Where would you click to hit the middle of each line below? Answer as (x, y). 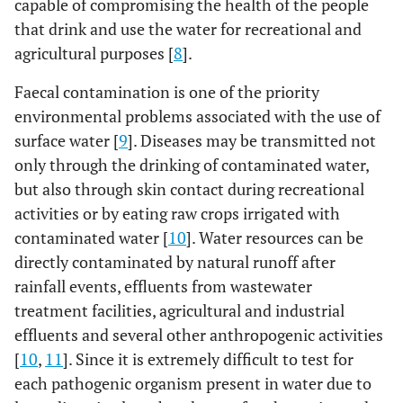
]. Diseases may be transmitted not (252, 140)
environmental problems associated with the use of (197, 116)
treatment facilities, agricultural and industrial (179, 310)
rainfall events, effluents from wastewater (163, 286)
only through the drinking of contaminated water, (192, 165)
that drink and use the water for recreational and (188, 29)
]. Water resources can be (275, 237)
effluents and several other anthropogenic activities (199, 335)
